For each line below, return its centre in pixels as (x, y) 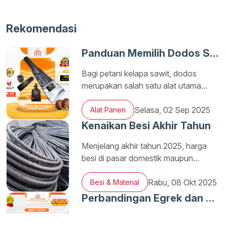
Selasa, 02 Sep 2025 (173, 110)
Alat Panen (108, 110)
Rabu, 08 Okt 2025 (183, 182)
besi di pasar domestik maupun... (141, 158)
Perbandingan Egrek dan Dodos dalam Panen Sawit (210, 198)
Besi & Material (115, 182)
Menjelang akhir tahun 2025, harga (144, 146)
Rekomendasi (41, 28)
